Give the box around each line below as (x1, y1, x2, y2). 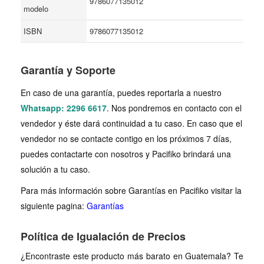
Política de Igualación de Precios (21, 229, 186, 244)
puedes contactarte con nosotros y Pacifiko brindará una (21, 148, 231, 160)
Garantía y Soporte (21, 62, 115, 78)
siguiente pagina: (21, 200, 87, 212)
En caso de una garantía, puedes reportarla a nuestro (21, 87, 222, 98)
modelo (24, 3, 48, 14)
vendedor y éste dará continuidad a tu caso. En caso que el (21, 117, 242, 129)
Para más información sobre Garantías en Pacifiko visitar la (21, 184, 242, 196)
